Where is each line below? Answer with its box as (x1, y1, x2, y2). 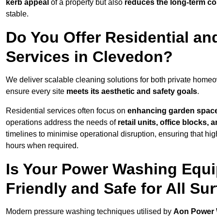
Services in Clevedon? (6, 48, 173, 66)
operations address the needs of (6, 118, 118, 127)
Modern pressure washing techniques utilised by (6, 207, 173, 216)
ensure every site (6, 87, 66, 96)
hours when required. (6, 141, 78, 150)
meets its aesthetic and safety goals (66, 87, 197, 96)
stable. (6, 10, 29, 18)
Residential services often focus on (6, 107, 127, 115)
